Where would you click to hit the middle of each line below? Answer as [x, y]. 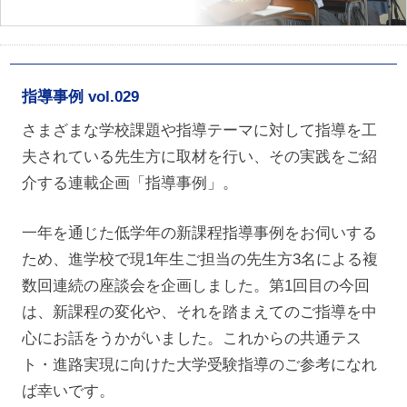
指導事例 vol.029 [80, 97]
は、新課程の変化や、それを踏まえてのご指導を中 [199, 312]
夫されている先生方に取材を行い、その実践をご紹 [199, 157]
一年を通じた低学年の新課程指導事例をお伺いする [199, 233]
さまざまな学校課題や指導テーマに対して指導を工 [199, 130]
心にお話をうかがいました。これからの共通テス [191, 338]
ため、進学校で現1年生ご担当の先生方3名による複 [199, 259]
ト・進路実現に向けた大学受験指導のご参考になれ [199, 365]
